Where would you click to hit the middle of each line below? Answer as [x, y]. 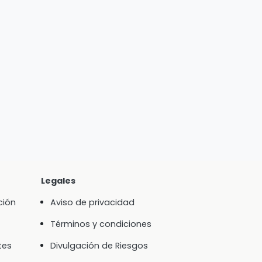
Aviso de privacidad [92, 203]
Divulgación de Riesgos [99, 246]
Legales [58, 181]
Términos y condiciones [101, 224]
